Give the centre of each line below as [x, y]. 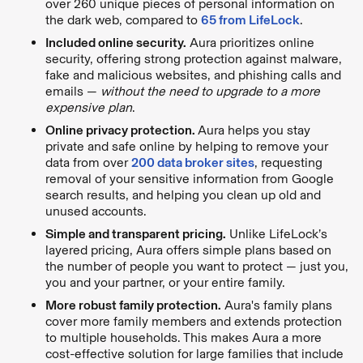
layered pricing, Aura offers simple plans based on [188, 250]
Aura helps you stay [254, 130]
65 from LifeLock [250, 20]
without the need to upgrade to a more [210, 91]
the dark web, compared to [123, 20]
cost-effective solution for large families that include [194, 354]
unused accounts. [96, 211]
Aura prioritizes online [250, 43]
